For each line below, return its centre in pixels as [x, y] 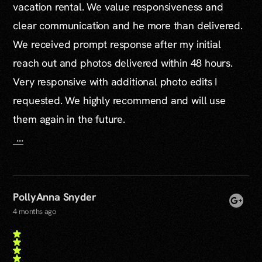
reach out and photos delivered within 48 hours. [123, 63]
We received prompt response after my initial [117, 44]
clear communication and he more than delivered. [128, 25]
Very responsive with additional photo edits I [115, 81]
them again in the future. [69, 119]
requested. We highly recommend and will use [119, 100]
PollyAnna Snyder [55, 196]
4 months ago [35, 211]
